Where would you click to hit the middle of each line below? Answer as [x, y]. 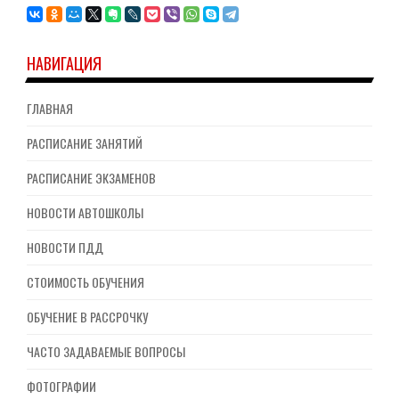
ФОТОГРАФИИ [61, 386]
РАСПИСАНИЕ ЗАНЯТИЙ [85, 142]
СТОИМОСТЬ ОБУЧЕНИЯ [85, 281]
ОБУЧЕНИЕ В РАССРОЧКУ [87, 316]
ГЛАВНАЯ [50, 108]
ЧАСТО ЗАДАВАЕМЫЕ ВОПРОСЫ [106, 351]
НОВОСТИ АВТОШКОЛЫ [85, 212]
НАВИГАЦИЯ [64, 63]
